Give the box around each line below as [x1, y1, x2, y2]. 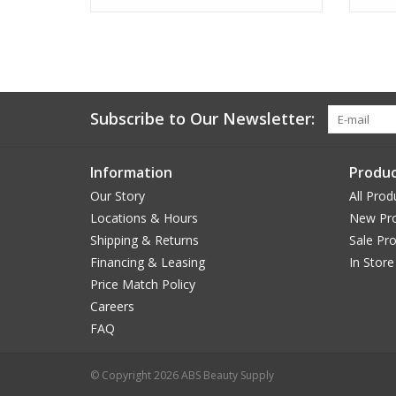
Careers [90, 297, 134, 315]
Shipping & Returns [90, 231, 199, 248]
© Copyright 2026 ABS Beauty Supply [90, 367, 274, 383]
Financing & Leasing [90, 253, 205, 270]
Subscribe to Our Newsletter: [90, 107, 315, 129]
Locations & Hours [90, 209, 198, 226]
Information [90, 162, 172, 182]
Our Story [90, 187, 145, 204]
